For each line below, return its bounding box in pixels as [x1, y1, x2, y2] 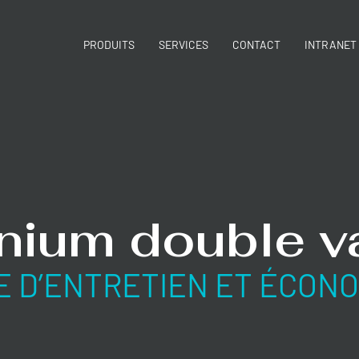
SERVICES [158, 38, 208, 51]
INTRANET [304, 38, 357, 51]
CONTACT [232, 38, 280, 51]
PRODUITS [83, 38, 135, 51]
